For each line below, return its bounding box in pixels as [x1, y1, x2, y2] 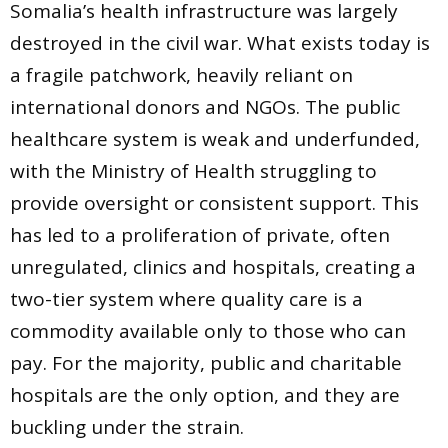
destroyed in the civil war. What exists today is [10, 30, 430, 57]
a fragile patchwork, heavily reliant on [10, 62, 353, 89]
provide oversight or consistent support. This [10, 190, 419, 217]
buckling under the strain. [10, 414, 244, 441]
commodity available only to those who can [10, 318, 406, 345]
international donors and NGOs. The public [10, 94, 400, 121]
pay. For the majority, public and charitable [10, 350, 402, 377]
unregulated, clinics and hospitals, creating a [10, 254, 416, 281]
